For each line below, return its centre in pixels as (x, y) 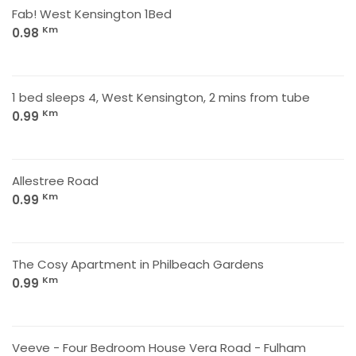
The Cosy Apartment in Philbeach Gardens (138, 264)
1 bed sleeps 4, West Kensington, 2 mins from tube (161, 97)
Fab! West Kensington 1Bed (92, 14)
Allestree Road (55, 181)
